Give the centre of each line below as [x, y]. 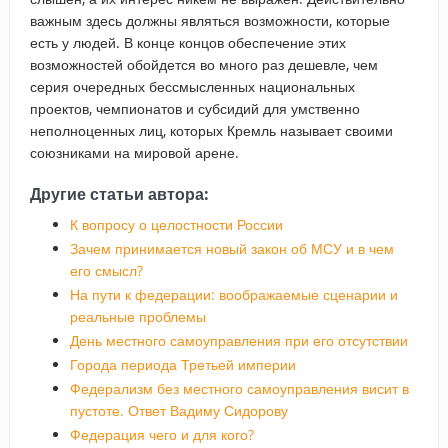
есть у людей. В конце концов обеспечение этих [187, 42]
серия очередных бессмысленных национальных [192, 86]
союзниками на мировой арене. [134, 152]
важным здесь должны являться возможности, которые [209, 20]
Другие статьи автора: [119, 193]
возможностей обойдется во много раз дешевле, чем [203, 64]
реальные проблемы [137, 316]
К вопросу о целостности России [176, 224]
